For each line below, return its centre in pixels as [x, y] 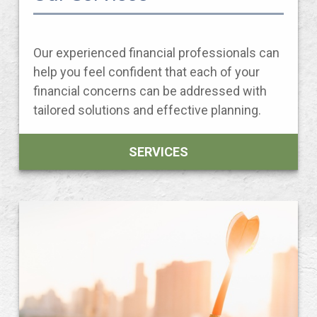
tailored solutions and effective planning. [147, 110]
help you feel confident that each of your [146, 72]
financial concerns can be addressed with [150, 91]
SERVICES [158, 152]
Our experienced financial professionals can [156, 53]
